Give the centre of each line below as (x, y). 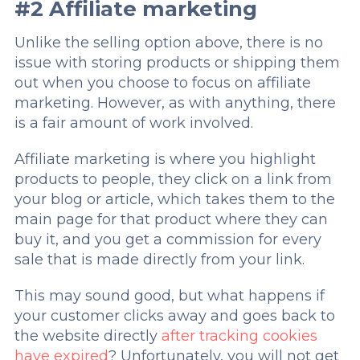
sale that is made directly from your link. (159, 260)
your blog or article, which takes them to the (174, 199)
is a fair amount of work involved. (133, 123)
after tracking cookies (239, 336)
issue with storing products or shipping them (177, 63)
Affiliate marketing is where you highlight (165, 159)
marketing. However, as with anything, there (175, 103)
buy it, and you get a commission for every (168, 239)
